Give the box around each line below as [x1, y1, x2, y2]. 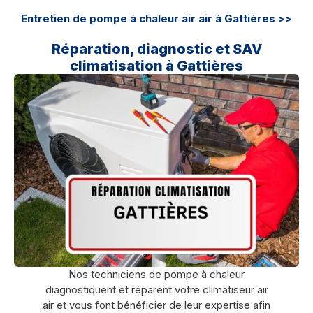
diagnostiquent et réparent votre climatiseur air [45, 282, 268, 296]
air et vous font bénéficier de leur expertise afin [43, 298, 270, 312]
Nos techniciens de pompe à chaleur [68, 267, 245, 281]
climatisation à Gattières [70, 57, 243, 75]
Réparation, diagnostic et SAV [51, 41, 262, 58]
